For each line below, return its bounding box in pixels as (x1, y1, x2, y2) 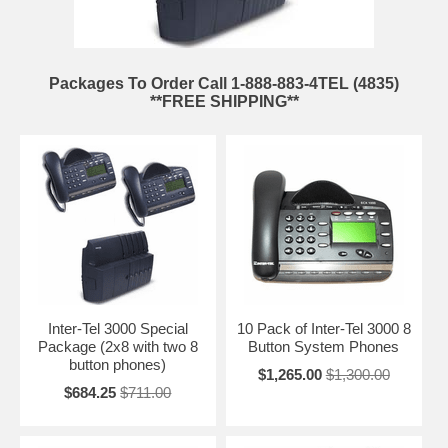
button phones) (69, 355, 167, 373)
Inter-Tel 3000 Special (47, 319, 188, 337)
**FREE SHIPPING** (149, 92, 299, 110)
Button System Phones (248, 337, 400, 355)
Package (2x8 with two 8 (37, 337, 198, 355)
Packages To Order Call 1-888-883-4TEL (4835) (49, 74, 399, 92)
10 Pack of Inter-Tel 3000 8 (236, 319, 411, 337)
